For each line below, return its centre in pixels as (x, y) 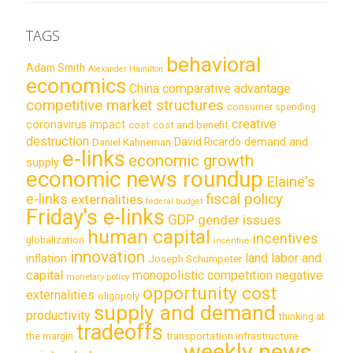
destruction (58, 142)
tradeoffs (120, 333)
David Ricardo (208, 142)
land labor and (283, 258)
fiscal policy (244, 200)
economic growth (191, 161)
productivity (58, 316)
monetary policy (98, 277)
